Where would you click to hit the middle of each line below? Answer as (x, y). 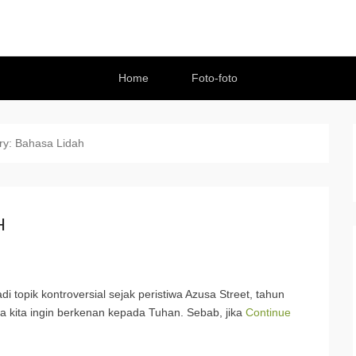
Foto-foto (215, 78)
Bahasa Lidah (49, 143)
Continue (268, 312)
